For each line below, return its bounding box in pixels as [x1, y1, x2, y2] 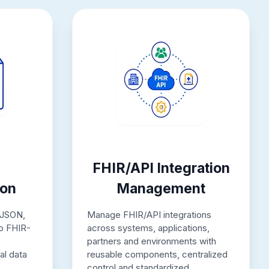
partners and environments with [87, 235, 216, 247]
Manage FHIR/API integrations [87, 208, 211, 220]
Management [116, 180, 205, 197]
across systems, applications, [87, 222, 210, 234]
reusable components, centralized [87, 248, 228, 260]
